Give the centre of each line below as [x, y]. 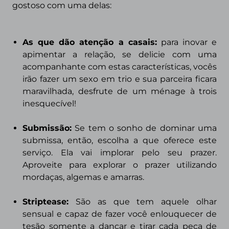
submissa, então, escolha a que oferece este [120, 140]
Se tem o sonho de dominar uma [144, 128]
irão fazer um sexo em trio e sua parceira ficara [120, 79]
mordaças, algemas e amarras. [84, 177]
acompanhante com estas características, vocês [120, 67]
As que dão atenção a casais [89, 42]
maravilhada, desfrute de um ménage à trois [120, 91]
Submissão [46, 128]
